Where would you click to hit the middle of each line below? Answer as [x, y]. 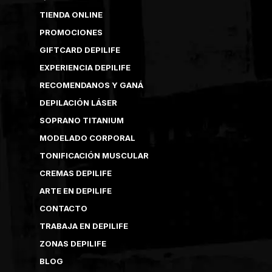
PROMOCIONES [71, 32]
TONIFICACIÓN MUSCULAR [94, 155]
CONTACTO [63, 208]
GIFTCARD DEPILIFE [80, 49]
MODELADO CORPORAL [87, 138]
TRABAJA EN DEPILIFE [84, 226]
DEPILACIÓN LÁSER [78, 102]
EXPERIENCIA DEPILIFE [85, 67]
